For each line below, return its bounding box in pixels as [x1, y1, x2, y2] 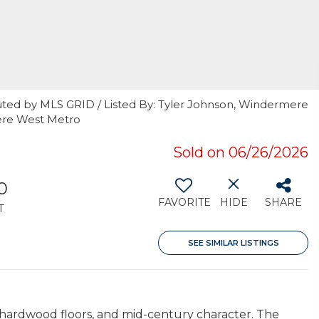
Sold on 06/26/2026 [173, 144, 308, 161]
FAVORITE [158, 196, 211, 209]
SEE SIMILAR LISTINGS [187, 238, 279, 248]
